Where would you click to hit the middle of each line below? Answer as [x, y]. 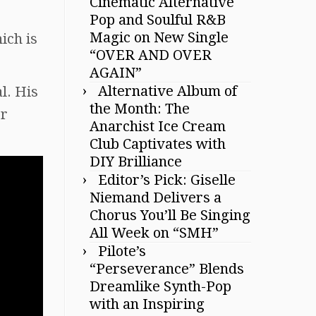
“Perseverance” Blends [167, 268]
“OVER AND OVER [151, 55]
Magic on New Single [159, 37]
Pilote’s [122, 251]
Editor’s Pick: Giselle [167, 180]
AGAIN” [116, 72]
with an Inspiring [147, 304]
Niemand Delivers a [156, 197]
